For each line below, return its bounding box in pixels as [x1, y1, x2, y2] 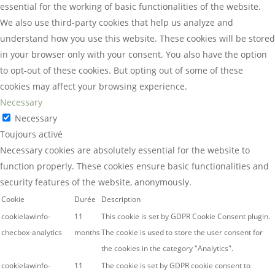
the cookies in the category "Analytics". [101, 243, 233, 254]
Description [101, 194, 141, 204]
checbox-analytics [1, 227, 62, 238]
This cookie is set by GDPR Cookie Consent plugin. [101, 211, 270, 222]
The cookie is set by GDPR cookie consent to [101, 260, 250, 271]
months [74, 227, 100, 238]
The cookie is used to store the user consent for [101, 227, 263, 238]
